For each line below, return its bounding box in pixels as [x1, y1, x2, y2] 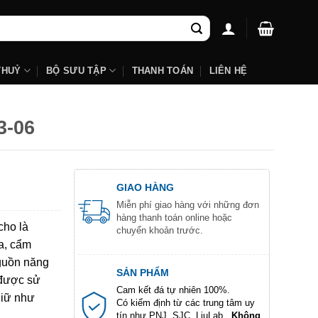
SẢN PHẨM [116, 266, 169, 278]
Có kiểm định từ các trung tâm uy [116, 297, 255, 308]
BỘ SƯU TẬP [46, 65, 106, 76]
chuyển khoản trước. [116, 224, 203, 236]
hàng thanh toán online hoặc [116, 212, 232, 223]
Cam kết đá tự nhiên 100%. [116, 284, 230, 295]
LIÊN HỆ [209, 65, 248, 76]
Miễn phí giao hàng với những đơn [116, 199, 259, 210]
